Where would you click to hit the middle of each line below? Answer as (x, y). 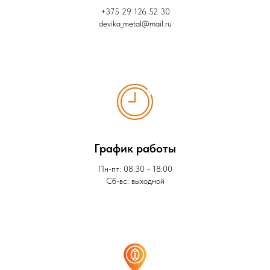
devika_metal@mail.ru (135, 24)
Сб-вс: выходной (135, 181)
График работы (135, 149)
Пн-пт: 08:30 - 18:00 (135, 169)
